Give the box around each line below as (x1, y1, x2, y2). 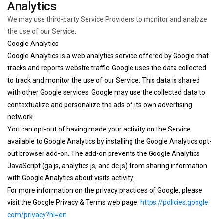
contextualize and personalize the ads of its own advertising (7, 101, 192, 109)
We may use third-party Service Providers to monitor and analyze (7, 15, 207, 23)
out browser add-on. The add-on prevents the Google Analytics (7, 150, 200, 157)
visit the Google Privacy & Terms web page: (7, 198, 140, 206)
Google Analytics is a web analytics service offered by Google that (7, 52, 209, 60)
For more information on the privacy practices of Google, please (7, 186, 202, 194)
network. (7, 113, 34, 121)
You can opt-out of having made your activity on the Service (7, 125, 191, 133)
